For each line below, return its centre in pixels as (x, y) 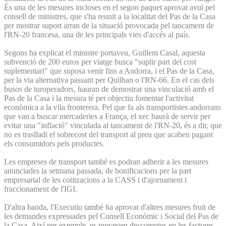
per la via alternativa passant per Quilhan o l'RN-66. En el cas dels (109, 80)
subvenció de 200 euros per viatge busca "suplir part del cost (100, 62)
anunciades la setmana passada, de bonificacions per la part (98, 171)
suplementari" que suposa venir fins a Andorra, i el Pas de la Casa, (109, 71)
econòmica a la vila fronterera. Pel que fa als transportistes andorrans (112, 107)
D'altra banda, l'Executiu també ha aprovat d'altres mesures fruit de (110, 207)
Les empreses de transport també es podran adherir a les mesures (106, 161)
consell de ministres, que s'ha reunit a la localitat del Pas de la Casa (110, 16)
